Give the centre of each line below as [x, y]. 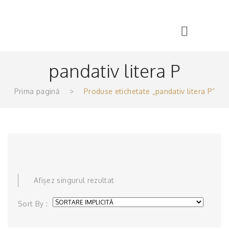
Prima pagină [37, 91]
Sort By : [33, 204]
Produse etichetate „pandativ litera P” [148, 91]
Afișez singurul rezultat [74, 180]
